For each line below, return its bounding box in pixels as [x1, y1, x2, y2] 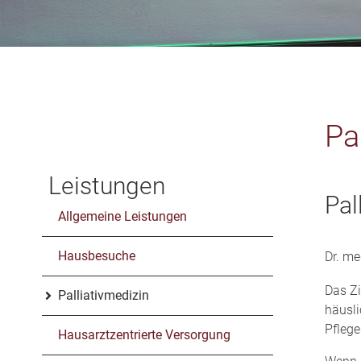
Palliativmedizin [58, 287, 149, 303]
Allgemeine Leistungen [58, 208, 187, 224]
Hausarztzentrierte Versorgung [58, 326, 230, 342]
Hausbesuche [58, 247, 135, 263]
